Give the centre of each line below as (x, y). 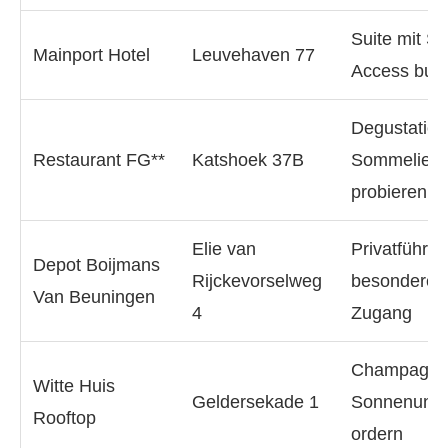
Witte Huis (74, 386)
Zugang (381, 313)
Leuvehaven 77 (253, 55)
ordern (377, 434)
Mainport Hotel (91, 55)
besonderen (398, 281)
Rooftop (64, 418)
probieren (389, 192)
